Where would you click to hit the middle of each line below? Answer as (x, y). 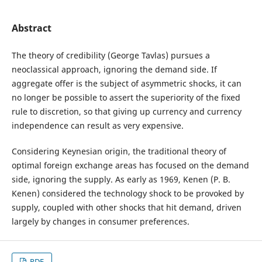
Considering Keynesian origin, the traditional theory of (119, 151)
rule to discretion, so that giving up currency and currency (126, 111)
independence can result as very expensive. (97, 125)
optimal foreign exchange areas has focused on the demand (130, 166)
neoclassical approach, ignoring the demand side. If (114, 69)
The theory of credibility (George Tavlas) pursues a (111, 55)
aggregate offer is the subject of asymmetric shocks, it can (126, 83)
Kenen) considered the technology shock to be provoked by (127, 194)
